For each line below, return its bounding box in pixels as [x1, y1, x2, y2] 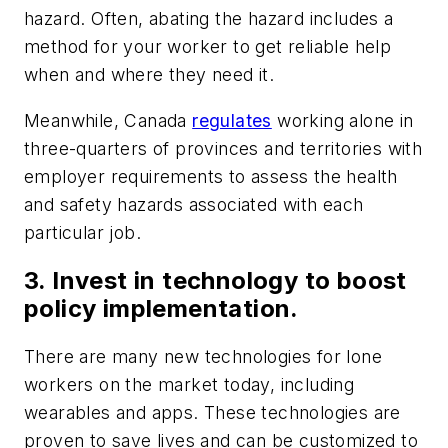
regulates [192, 109, 272, 131]
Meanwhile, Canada [24, 109, 193, 131]
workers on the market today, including [24, 373, 355, 395]
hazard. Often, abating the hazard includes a [24, 8, 394, 30]
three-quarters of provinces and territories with [24, 137, 423, 159]
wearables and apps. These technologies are [24, 401, 401, 423]
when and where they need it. [24, 64, 275, 86]
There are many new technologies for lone [24, 345, 382, 367]
